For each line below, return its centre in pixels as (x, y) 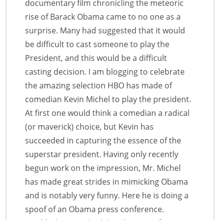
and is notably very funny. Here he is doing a (107, 195)
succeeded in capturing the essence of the (103, 140)
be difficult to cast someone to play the (97, 44)
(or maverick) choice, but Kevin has (89, 126)
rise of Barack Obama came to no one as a (103, 16)
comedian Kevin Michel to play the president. (108, 99)
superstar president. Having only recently (102, 154)
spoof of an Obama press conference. (95, 209)
